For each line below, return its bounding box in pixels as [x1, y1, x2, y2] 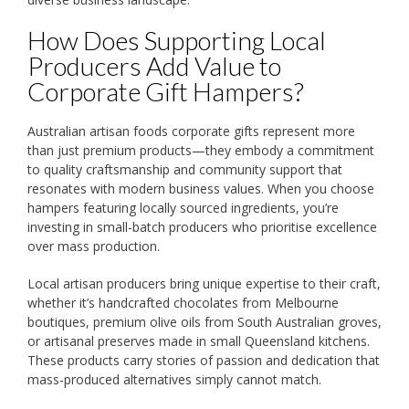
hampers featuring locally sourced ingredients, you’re [27, 198, 339, 216]
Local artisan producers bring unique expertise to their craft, [27, 274, 381, 292]
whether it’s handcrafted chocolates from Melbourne [27, 293, 339, 311]
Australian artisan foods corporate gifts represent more [27, 121, 355, 140]
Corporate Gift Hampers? [27, 76, 304, 108]
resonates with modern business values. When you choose [27, 179, 374, 197]
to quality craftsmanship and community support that [27, 160, 342, 178]
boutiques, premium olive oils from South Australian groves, [27, 312, 382, 330]
